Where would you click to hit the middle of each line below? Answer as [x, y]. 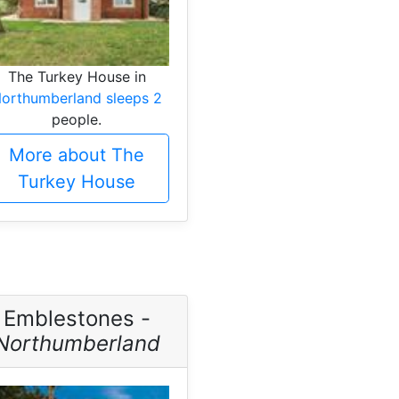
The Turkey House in [77, 76]
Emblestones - [77, 318]
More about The [77, 155]
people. [77, 119]
